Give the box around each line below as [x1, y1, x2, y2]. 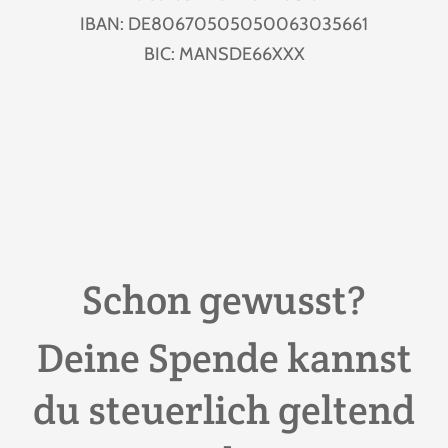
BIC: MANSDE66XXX [143, 43, 305, 66]
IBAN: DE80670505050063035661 [80, 13, 368, 36]
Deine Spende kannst [36, 331, 412, 383]
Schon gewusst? [82, 273, 366, 325]
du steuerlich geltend [33, 383, 415, 435]
